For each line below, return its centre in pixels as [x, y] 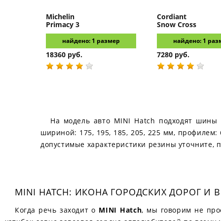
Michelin [60, 17]
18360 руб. [64, 55]
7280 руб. [173, 55]
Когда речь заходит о [57, 210]
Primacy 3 [63, 24]
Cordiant [172, 17]
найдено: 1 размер [91, 41]
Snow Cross [177, 24]
